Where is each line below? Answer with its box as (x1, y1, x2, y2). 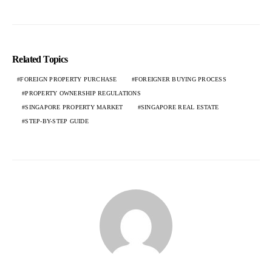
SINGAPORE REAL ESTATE (140, 104, 219, 111)
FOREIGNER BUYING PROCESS (134, 76, 226, 83)
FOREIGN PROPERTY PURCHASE (20, 76, 117, 83)
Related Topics (12, 54, 68, 65)
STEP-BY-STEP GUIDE (25, 118, 89, 125)
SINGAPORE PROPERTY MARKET (25, 104, 123, 111)
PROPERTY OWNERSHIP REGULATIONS (25, 90, 141, 97)
